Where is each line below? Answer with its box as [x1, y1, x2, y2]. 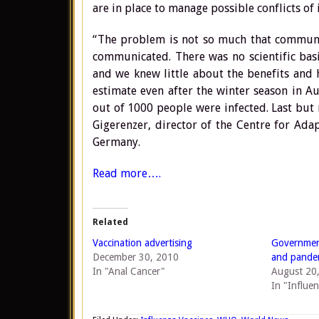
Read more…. [93, 167, 161, 180]
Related [93, 217, 128, 227]
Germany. [93, 135, 140, 149]
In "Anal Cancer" [93, 266, 165, 277]
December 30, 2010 [93, 251, 179, 263]
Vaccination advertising [93, 237, 192, 249]
